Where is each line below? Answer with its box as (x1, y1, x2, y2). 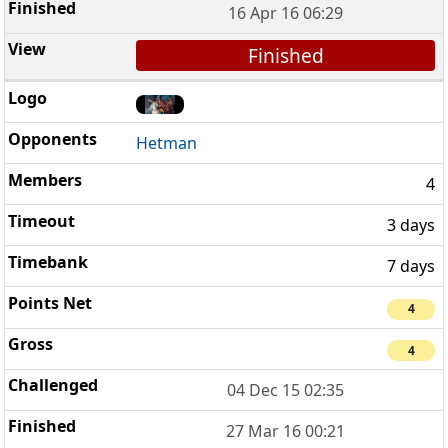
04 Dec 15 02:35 (227, 378, 345, 401)
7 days (387, 255, 435, 278)
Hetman (136, 132, 198, 155)
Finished (247, 41, 324, 69)
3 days (387, 214, 435, 237)
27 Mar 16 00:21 (226, 419, 346, 442)
